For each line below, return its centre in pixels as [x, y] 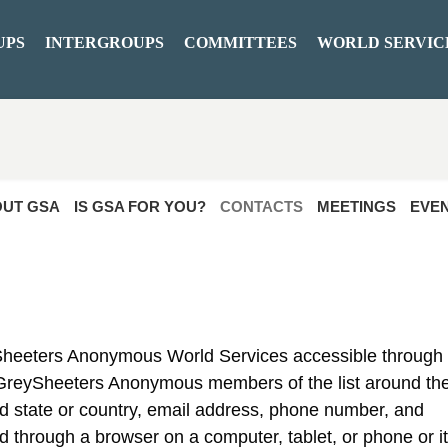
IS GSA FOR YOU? [140, 206]
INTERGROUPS [104, 42]
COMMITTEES [240, 42]
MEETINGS [356, 206]
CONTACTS [261, 206]
